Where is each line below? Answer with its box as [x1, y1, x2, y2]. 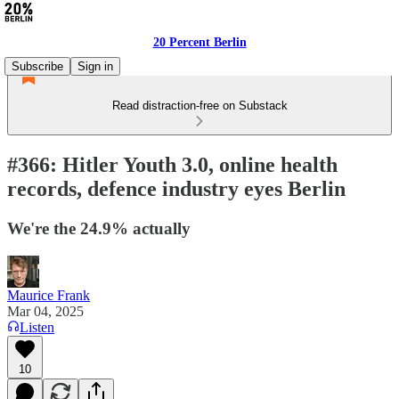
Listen [20, 319, 54, 335]
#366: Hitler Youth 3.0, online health [7, 152, 338, 176]
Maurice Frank [7, 287, 90, 303]
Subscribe [12, 60, 63, 73]
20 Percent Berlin [152, 36, 247, 49]
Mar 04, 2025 [7, 303, 84, 319]
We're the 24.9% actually [7, 218, 191, 238]
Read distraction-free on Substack [111, 99, 288, 112]
